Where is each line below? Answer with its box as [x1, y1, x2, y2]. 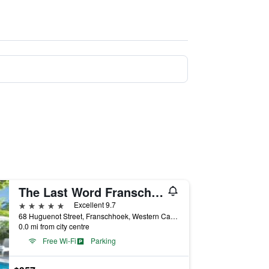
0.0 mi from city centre [18, 221, 89, 231]
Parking [90, 235, 116, 246]
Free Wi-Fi [42, 235, 76, 246]
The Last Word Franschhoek [151, 183, 163, 201]
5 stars [17, 199, 46, 210]
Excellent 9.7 [73, 199, 116, 210]
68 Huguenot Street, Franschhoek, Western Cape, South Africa [170, 211, 178, 221]
